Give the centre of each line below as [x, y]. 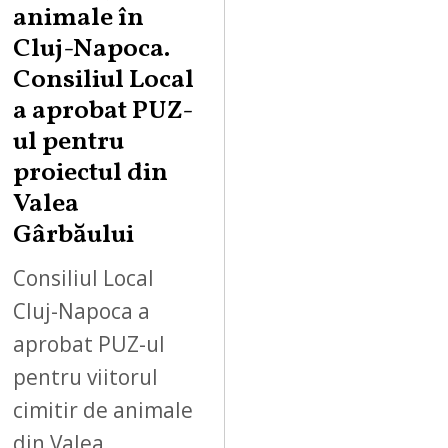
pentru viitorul [86, 376]
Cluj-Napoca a [82, 310]
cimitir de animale [103, 409]
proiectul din [91, 174]
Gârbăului [74, 236]
